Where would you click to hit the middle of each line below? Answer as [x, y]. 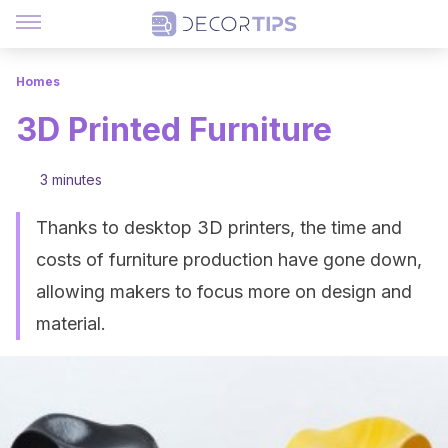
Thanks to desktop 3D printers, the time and [219, 227]
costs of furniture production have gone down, [229, 259]
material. [71, 323]
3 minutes [71, 179]
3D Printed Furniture [174, 129]
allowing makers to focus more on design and [224, 291]
